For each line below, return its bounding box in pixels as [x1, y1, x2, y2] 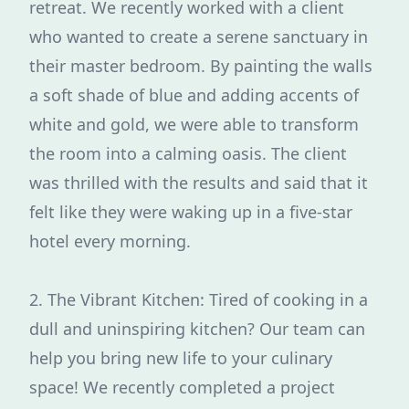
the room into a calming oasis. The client [29, 142, 347, 164]
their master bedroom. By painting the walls [29, 55, 372, 77]
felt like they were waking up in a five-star [29, 201, 352, 223]
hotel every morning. [29, 230, 191, 252]
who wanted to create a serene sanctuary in [29, 26, 368, 47]
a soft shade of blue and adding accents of [29, 84, 359, 106]
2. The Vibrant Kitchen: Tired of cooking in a [29, 288, 368, 310]
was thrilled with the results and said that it [29, 172, 368, 194]
